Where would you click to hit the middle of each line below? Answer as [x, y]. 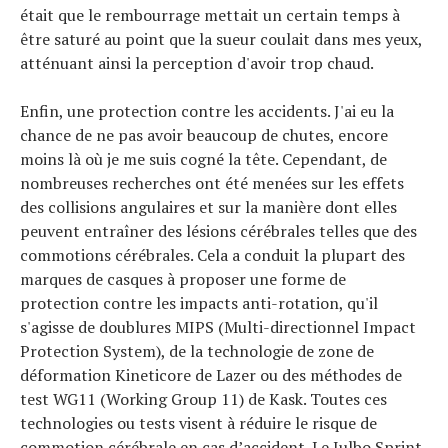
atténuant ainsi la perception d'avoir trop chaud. [197, 63]
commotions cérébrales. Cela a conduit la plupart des [212, 255]
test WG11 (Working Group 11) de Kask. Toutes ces [203, 399]
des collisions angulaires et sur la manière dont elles [208, 207]
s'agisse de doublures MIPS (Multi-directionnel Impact [218, 327]
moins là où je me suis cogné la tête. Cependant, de [203, 159]
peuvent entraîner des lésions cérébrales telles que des [218, 231]
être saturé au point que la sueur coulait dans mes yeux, [221, 39]
